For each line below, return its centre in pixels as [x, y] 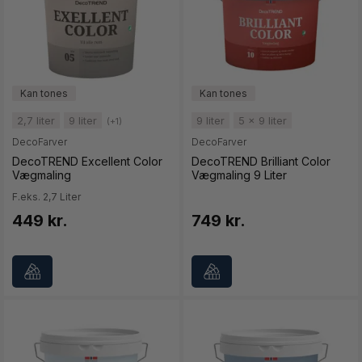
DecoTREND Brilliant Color [261, 162]
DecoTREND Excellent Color [87, 162]
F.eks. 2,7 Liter [46, 197]
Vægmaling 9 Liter [239, 175]
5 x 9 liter [262, 121]
